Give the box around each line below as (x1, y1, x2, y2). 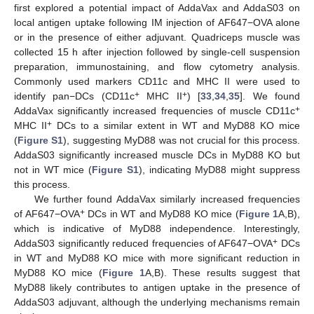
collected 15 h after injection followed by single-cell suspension (14, 46, 300, 58)
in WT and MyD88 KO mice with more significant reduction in (14, 252, 300, 264)
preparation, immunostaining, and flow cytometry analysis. (14, 61, 300, 73)
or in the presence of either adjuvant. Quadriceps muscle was (14, 32, 300, 43)
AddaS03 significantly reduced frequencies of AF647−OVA (14, 238, 273, 250)
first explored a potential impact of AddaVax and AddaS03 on (14, 2, 300, 14)
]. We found (240, 90, 301, 102)
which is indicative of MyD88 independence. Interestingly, (14, 223, 300, 235)
